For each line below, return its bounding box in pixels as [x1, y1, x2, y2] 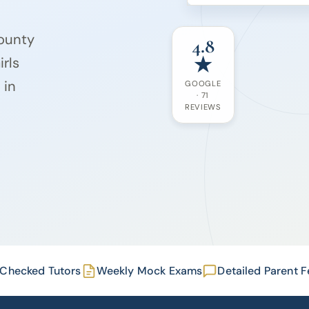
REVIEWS [184, 102, 221, 112]
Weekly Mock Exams [96, 263, 203, 278]
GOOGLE [185, 79, 221, 88]
